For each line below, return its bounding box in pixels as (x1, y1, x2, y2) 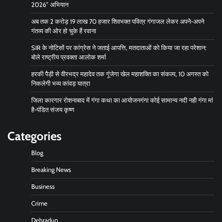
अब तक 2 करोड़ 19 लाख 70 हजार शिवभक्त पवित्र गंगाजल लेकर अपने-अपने (31, 17, 204, 25)
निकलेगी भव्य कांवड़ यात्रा (31, 79, 90, 87)
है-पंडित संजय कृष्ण (31, 106, 74, 113)
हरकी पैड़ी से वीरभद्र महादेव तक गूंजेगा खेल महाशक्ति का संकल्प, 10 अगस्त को (31, 70, 209, 78)
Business (31, 182, 55, 190)
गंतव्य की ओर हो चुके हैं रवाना (31, 27, 96, 35)
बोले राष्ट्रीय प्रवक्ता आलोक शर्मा (31, 53, 106, 61)
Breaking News (31, 166, 71, 173)
